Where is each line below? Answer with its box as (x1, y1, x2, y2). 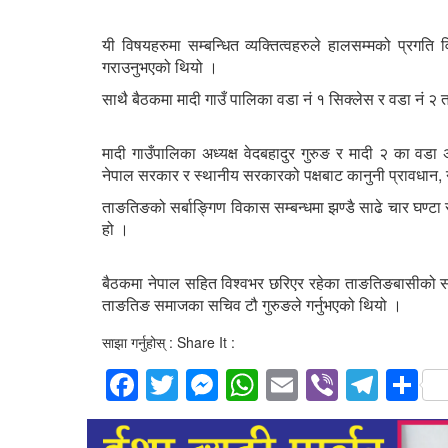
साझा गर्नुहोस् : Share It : (102, 331, 235, 352)
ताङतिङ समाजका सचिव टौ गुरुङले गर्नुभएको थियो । (102, 292, 402, 316)
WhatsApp (258, 362, 406, 409)
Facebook (138, 362, 279, 409)
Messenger (218, 362, 378, 409)
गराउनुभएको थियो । (102, 54, 218, 78)
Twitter (178, 362, 272, 409)
